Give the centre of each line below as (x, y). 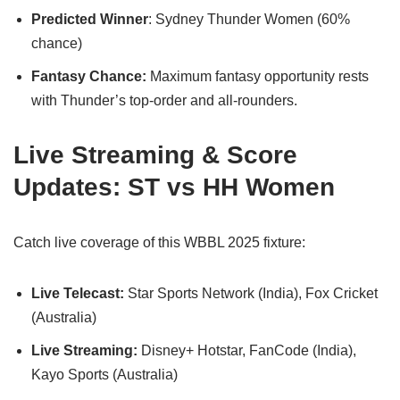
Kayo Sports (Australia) (104, 374)
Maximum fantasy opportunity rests (258, 76)
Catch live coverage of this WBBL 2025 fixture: (159, 242)
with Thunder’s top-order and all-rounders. (164, 100)
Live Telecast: (78, 293)
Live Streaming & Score (155, 154)
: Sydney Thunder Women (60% (249, 19)
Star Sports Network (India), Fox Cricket (251, 293)
